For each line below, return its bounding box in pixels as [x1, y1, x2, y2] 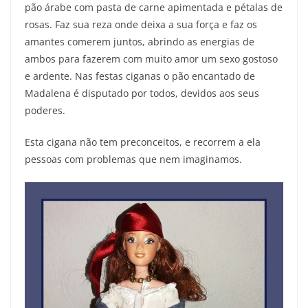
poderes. [25, 104, 65, 117]
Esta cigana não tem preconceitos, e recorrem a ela [25, 135, 261, 148]
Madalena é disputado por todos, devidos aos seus [25, 87, 259, 100]
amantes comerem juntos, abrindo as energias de [25, 35, 254, 48]
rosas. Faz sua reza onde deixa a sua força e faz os [25, 18, 257, 31]
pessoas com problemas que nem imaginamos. [25, 153, 242, 166]
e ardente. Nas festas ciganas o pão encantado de [25, 69, 255, 82]
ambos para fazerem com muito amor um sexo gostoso [25, 52, 278, 65]
